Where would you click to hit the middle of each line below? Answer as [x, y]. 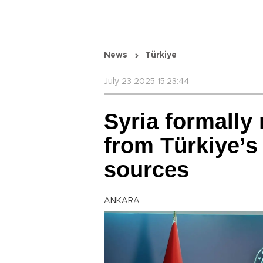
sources [146, 170]
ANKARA [122, 201]
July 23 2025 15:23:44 [146, 82]
